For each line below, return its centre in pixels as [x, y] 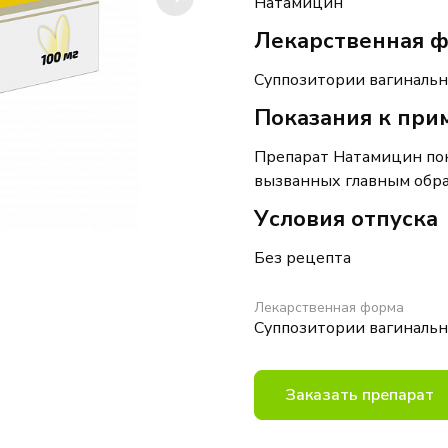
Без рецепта [302, 258]
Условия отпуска [346, 219]
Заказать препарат [359, 395]
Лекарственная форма [329, 307]
